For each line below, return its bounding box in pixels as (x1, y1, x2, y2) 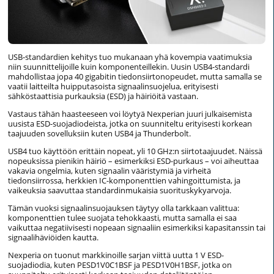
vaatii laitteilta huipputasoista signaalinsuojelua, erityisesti (8, 81, 218, 92)
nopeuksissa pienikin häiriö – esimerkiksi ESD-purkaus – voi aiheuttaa (8, 155, 259, 167)
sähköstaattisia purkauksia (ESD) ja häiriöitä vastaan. (8, 91, 198, 102)
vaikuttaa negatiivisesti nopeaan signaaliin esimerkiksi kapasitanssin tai (8, 222, 265, 234)
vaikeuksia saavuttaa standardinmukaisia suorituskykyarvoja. (8, 185, 231, 196)
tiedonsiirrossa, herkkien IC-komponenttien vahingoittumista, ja (8, 175, 240, 187)
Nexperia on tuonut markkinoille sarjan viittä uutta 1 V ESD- (8, 250, 224, 261)
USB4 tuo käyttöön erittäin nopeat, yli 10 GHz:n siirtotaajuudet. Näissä (8, 146, 262, 157)
